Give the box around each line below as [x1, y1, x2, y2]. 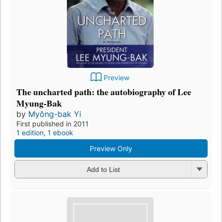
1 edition [16, 128, 44, 137]
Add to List [86, 166, 120, 174]
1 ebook [48, 128, 73, 137]
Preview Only [90, 144, 132, 153]
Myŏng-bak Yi [28, 109, 81, 119]
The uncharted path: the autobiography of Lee [16, 85, 191, 98]
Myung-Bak [16, 96, 62, 110]
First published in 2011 [16, 119, 89, 128]
